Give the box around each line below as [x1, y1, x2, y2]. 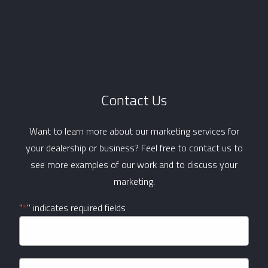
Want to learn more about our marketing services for [29, 123, 239, 138]
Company [19, 216, 56, 231]
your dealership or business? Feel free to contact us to [25, 140, 243, 155]
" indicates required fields [27, 200, 126, 215]
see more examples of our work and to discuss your [31, 157, 237, 172]
